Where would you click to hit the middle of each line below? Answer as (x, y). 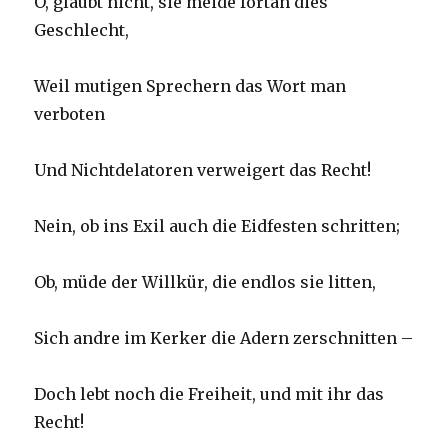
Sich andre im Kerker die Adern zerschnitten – (224, 338)
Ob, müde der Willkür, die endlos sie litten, (205, 282)
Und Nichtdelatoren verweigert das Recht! (203, 170)
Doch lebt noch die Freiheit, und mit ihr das (209, 394)
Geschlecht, (82, 30)
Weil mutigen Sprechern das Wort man (190, 86)
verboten (70, 114)
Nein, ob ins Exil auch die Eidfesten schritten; (217, 226)
